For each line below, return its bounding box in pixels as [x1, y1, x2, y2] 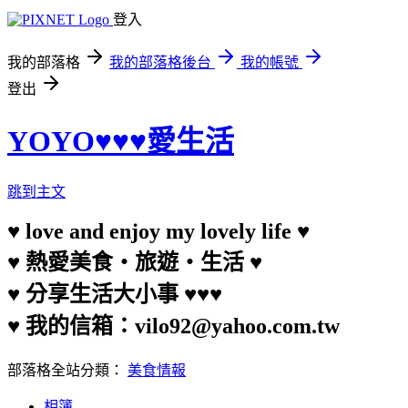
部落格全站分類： [7, 362, 127, 378]
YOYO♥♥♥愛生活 [7, 125, 234, 158]
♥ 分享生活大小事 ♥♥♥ [7, 281, 222, 306]
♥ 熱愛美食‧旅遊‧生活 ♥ [7, 250, 262, 274]
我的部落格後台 [109, 55, 211, 70]
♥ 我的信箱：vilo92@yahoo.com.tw [7, 313, 340, 338]
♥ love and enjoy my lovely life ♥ [7, 219, 310, 243]
